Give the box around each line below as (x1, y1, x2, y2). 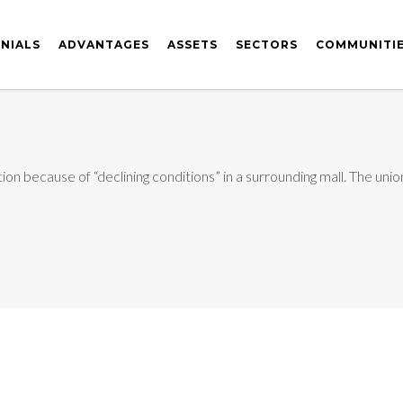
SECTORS (236, 38, 298, 51)
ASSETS (167, 38, 218, 51)
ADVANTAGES (58, 38, 149, 51)
